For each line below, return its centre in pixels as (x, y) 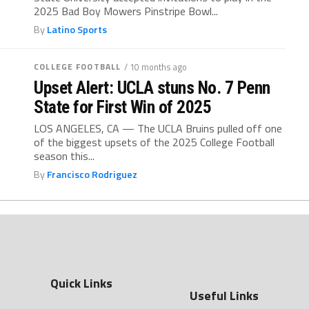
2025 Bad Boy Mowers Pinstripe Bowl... (126, 11)
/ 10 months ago (156, 67)
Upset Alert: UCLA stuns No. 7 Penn (152, 88)
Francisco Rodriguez (92, 175)
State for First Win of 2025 (123, 107)
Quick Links (82, 283)
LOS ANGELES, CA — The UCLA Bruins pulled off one (158, 128)
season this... (64, 156)
